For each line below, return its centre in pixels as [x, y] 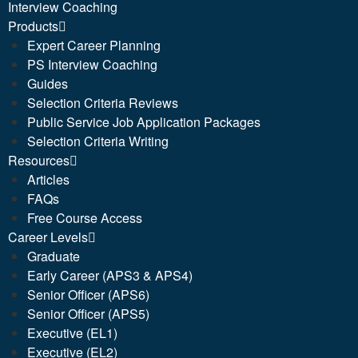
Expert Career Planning [94, 45]
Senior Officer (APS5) [88, 313]
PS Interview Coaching [92, 64]
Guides [48, 83]
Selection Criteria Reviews [103, 102]
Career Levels [48, 237]
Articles [48, 179]
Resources [39, 160]
